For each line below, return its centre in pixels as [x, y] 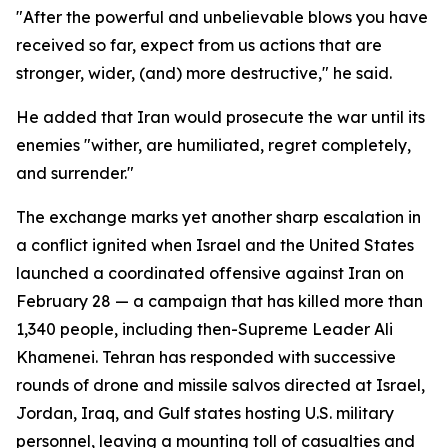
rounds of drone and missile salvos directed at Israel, [220, 385]
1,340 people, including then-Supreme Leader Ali [204, 329]
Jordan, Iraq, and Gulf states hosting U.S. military [205, 413]
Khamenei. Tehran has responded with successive [206, 357]
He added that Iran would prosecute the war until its [220, 117]
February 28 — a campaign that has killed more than [219, 301]
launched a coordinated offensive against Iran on [210, 273]
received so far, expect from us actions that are [199, 45]
